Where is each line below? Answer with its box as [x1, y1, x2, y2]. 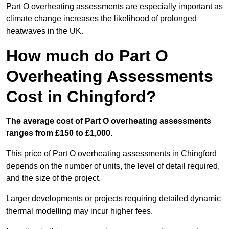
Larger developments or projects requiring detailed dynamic [6, 194, 221, 203]
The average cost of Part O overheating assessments [6, 117, 211, 126]
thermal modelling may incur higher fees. [6, 207, 155, 216]
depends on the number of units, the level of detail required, [6, 162, 220, 171]
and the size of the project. [6, 174, 101, 183]
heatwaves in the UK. [6, 27, 83, 36]
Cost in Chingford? [6, 87, 156, 106]
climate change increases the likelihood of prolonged [6, 14, 197, 24]
